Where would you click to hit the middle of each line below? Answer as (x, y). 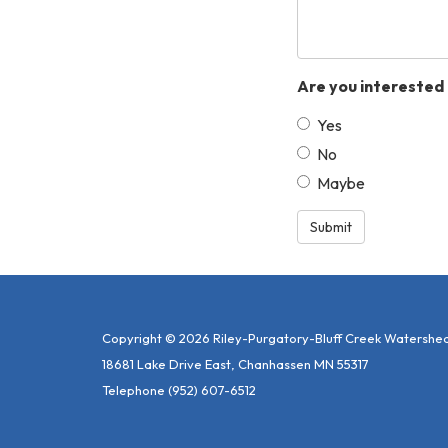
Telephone (133, 389)
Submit (331, 226)
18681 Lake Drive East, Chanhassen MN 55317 (235, 363)
